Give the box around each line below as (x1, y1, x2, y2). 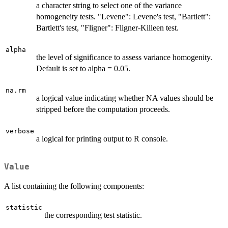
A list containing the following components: (4, 182, 144, 191)
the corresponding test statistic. (44, 211, 142, 220)
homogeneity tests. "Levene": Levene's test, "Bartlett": (36, 12, 211, 21)
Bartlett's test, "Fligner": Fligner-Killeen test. (36, 23, 179, 32)
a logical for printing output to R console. (36, 134, 168, 143)
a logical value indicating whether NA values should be (36, 93, 213, 102)
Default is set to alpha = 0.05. (36, 64, 130, 73)
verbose (6, 127, 34, 135)
